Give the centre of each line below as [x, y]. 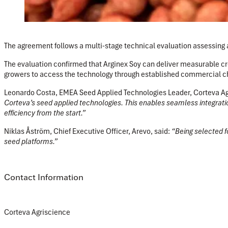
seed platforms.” [31, 142]
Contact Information [44, 177]
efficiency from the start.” [45, 113]
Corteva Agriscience [37, 212]
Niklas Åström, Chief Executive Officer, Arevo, [78, 132]
